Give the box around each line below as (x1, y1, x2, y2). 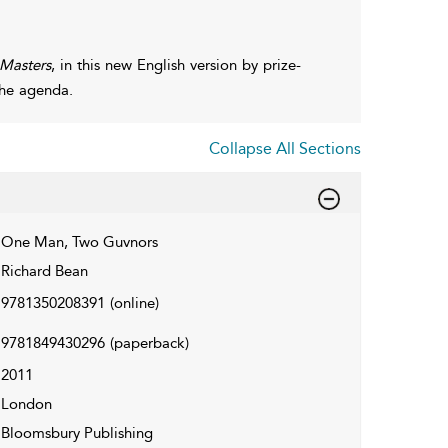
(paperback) (109, 333, 189, 352)
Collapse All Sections (209, 138, 361, 158)
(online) (109, 293, 159, 312)
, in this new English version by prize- (50, 55, 301, 74)
